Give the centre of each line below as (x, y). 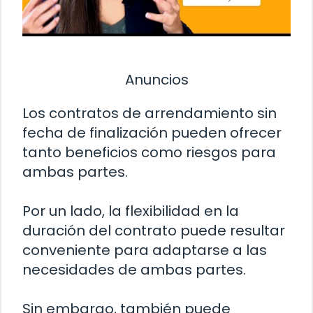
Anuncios (156, 79)
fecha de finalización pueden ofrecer (152, 132)
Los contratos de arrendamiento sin (150, 113)
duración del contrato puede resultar (154, 230)
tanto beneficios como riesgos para (149, 152)
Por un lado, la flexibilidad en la (131, 211)
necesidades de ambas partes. (134, 269)
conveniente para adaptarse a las (145, 250)
